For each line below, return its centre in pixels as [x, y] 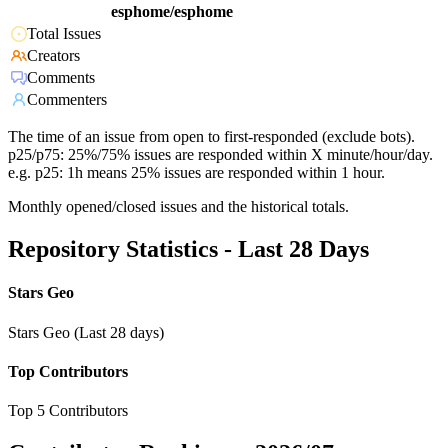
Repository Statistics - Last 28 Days [188, 249]
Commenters [67, 100]
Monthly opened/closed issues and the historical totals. [178, 207]
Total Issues [64, 34]
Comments [61, 78]
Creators [53, 56]
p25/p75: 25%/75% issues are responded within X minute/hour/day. [220, 155]
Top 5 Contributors [68, 411]
